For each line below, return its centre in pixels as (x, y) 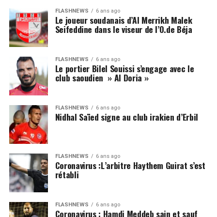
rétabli (67, 174)
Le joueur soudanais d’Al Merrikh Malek (124, 20)
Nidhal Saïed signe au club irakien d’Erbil (126, 117)
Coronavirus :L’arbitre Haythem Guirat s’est (130, 165)
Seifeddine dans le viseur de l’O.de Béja (124, 29)
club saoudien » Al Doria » (102, 77)
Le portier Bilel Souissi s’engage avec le (124, 68)
